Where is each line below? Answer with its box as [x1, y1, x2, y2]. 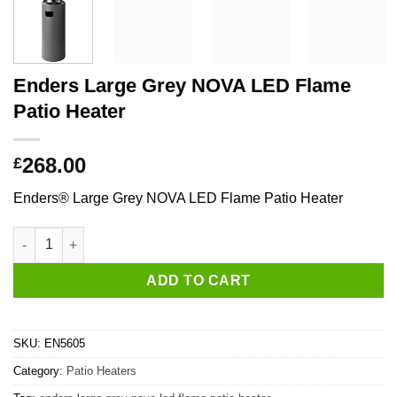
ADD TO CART [146, 272, 251, 288]
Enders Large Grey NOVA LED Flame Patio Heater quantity [12, 229, 362, 244]
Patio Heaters [66, 364, 136, 378]
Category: [13, 364, 66, 378]
